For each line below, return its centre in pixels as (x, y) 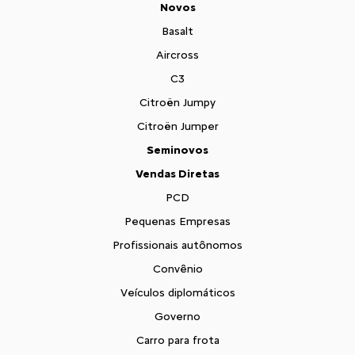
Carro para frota (177, 340)
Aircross (177, 55)
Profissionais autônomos (177, 245)
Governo (177, 317)
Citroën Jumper (177, 126)
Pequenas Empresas (177, 221)
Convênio (177, 269)
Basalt (177, 31)
